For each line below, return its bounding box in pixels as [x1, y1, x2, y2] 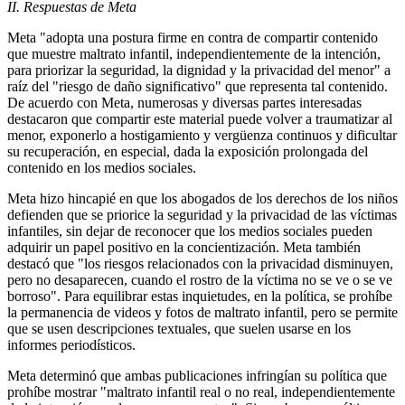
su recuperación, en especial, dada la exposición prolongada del [7, 144, 368, 160]
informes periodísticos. [7, 337, 136, 353]
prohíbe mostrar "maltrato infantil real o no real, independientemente [7, 384, 395, 400]
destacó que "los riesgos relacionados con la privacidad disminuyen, [7, 256, 393, 272]
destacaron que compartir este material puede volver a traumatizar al [7, 111, 392, 127]
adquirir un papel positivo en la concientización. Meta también [7, 240, 361, 256]
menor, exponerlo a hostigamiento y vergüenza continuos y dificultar [7, 127, 397, 144]
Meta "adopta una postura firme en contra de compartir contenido [7, 30, 378, 46]
